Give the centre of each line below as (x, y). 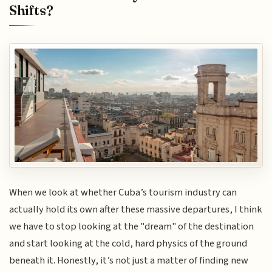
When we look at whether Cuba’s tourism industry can (123, 193)
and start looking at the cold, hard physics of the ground (128, 244)
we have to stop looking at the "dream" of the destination (132, 227)
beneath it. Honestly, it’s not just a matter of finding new (129, 261)
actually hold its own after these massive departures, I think (136, 210)
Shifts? (31, 11)
